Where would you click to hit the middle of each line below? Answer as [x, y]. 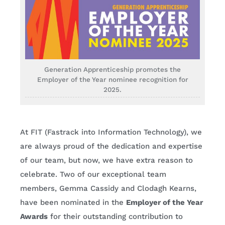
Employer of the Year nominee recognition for [113, 80]
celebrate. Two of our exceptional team [93, 175]
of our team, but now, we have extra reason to [106, 160]
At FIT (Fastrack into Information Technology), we [111, 132]
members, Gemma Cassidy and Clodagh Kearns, [108, 189]
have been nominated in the [73, 203]
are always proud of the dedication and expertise [111, 146]
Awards [34, 217]
